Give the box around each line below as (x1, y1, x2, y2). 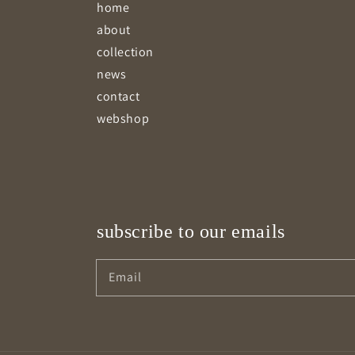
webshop (97, 110, 150, 128)
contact (97, 88, 140, 105)
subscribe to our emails (97, 221, 285, 242)
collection (97, 44, 154, 61)
